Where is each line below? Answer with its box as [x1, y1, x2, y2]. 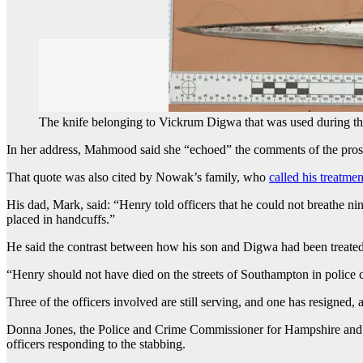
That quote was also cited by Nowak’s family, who [6, 170, 269, 185]
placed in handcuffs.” [6, 212, 115, 227]
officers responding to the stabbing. [6, 337, 186, 352]
